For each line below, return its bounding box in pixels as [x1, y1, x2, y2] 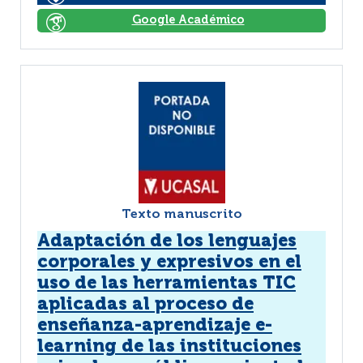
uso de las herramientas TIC [37, 275, 296, 293]
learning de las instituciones [37, 338, 301, 356]
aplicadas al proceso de [37, 296, 254, 314]
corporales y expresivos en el [37, 254, 301, 271]
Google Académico [131, 15, 245, 26]
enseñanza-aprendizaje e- [37, 317, 272, 335]
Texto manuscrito [121, 208, 242, 221]
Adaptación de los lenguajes [37, 233, 297, 250]
